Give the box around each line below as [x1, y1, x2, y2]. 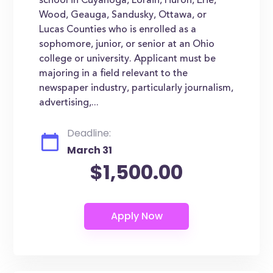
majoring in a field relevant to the [39, 69, 188, 79]
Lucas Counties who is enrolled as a [39, 25, 197, 35]
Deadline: [67, 126, 112, 140]
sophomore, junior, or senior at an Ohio [39, 40, 215, 49]
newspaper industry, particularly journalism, [39, 83, 234, 93]
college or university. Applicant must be [39, 54, 216, 64]
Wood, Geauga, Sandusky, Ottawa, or [39, 10, 207, 20]
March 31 [67, 143, 113, 157]
